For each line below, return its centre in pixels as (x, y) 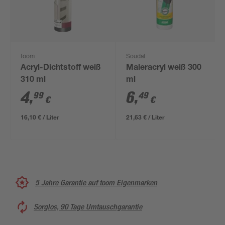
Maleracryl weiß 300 (164, 68)
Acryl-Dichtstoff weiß (61, 68)
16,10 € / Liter (40, 117)
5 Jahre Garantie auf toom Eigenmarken (96, 182)
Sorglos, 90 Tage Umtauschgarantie (88, 207)
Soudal (136, 57)
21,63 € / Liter (146, 117)
